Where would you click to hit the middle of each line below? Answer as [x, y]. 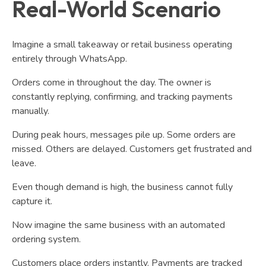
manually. [31, 111]
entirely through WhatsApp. [69, 58]
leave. [24, 163]
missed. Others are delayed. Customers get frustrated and [132, 149]
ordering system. [46, 239]
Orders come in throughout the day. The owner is [112, 82]
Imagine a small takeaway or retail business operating [122, 44]
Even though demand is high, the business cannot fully [122, 187]
